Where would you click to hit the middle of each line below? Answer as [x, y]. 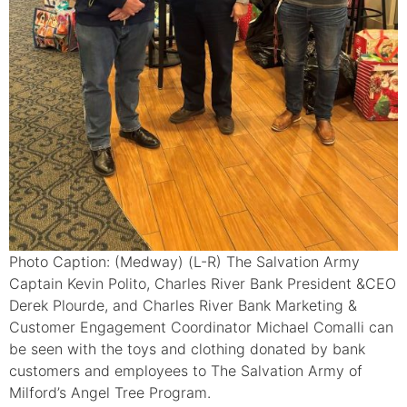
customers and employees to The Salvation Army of [186, 371]
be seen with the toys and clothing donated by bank [187, 349]
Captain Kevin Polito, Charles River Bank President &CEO [203, 284]
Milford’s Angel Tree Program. [110, 393]
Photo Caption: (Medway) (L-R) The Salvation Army [184, 262]
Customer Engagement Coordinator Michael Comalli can [201, 328]
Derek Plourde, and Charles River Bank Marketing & [183, 306]
